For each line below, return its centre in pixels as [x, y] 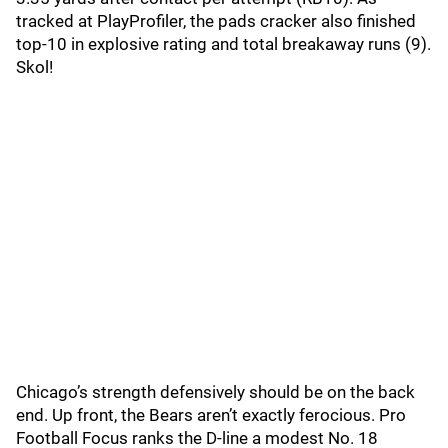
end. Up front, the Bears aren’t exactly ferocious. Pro [211, 415]
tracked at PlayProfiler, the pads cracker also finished [216, 21]
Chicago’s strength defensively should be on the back [215, 392]
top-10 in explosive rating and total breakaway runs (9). [223, 44]
